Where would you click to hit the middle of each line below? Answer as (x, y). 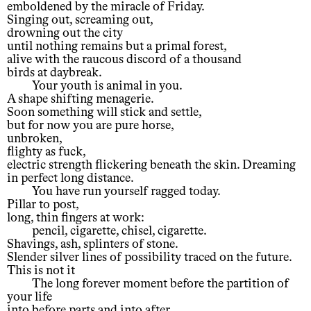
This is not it (41, 271)
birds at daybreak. (54, 73)
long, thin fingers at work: (76, 218)
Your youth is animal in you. (107, 86)
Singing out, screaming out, (80, 20)
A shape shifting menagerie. (81, 100)
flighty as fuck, (47, 152)
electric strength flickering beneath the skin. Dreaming (151, 166)
